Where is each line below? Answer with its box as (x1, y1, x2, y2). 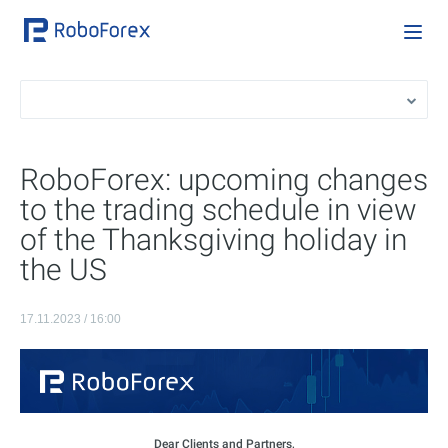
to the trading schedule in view (20, 192, 417, 227)
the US (20, 252, 107, 287)
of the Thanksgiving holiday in (20, 222, 407, 257)
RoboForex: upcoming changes (20, 162, 428, 197)
